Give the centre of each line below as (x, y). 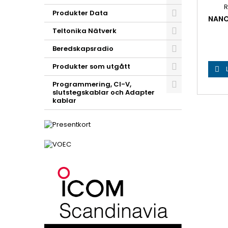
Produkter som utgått (91, 66)
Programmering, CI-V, (92, 84)
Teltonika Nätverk (84, 31)
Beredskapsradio (83, 49)
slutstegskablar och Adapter (104, 92)
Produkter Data (80, 13)
